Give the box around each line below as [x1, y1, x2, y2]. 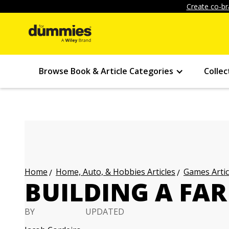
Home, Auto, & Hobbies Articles [56, 166, 175, 177]
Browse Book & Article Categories [39, 65, 173, 77]
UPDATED [85, 206, 124, 217]
